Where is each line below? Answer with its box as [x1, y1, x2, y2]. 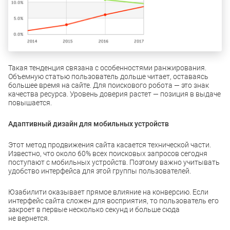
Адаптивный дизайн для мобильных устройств [8, 119, 169, 128]
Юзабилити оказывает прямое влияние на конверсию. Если [8, 187, 208, 196]
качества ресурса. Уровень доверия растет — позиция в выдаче [8, 89, 221, 98]
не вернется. [8, 214, 49, 222]
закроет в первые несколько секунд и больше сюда [8, 205, 180, 214]
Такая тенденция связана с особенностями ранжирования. [8, 63, 206, 72]
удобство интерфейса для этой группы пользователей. [8, 166, 191, 175]
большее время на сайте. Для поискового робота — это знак [8, 81, 209, 89]
